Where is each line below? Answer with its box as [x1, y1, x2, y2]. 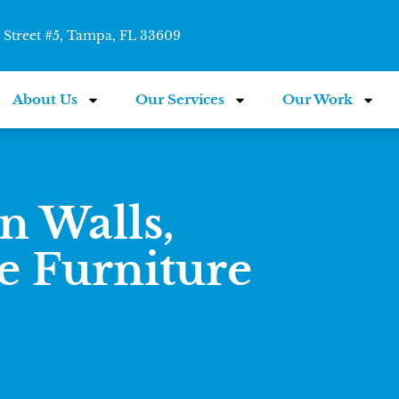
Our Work [282, 91, 354, 108]
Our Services [135, 91, 225, 108]
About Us [12, 91, 78, 108]
